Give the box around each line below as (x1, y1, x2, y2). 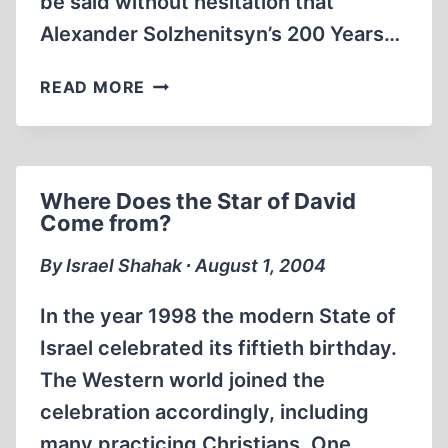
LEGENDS (144, 171, 225, 191)
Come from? (40, 210, 171, 236)
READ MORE (40, 77, 146, 97)
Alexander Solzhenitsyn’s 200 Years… (40, 22, 400, 46)
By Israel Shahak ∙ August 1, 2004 (40, 255, 326, 276)
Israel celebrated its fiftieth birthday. (40, 336, 397, 360)
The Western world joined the (40, 368, 325, 392)
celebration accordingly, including (40, 400, 369, 424)
